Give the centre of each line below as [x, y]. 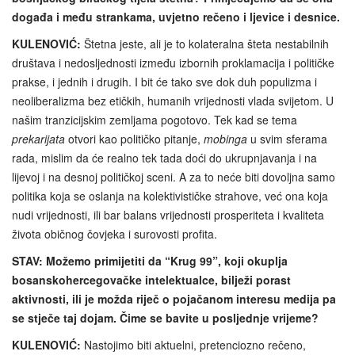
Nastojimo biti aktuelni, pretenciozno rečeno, [193, 344]
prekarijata [38, 138]
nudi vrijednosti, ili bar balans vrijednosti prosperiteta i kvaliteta [168, 214]
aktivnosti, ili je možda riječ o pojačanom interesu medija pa [174, 298]
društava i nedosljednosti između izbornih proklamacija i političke [173, 62]
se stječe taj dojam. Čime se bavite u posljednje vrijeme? [165, 317]
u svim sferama [287, 138]
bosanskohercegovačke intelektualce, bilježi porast [151, 279]
